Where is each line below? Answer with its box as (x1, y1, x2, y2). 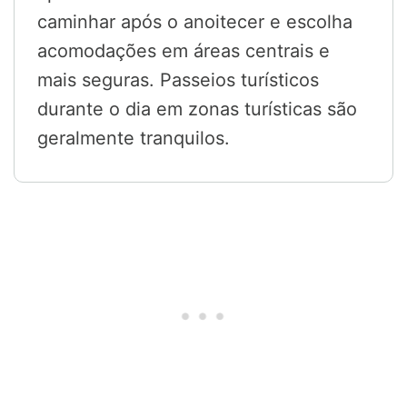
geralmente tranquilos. (37, 127, 230, 150)
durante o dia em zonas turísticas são (37, 98, 357, 121)
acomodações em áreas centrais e (37, 40, 330, 63)
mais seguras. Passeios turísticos (37, 69, 319, 92)
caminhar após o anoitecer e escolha (37, 11, 352, 34)
